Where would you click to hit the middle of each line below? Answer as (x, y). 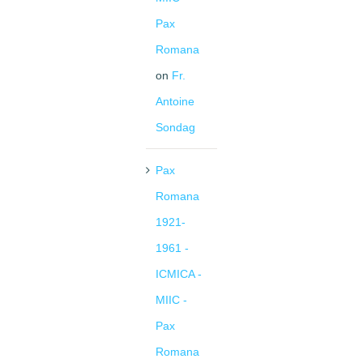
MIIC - (171, 300)
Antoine (175, 102)
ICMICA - (179, 274)
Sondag (175, 128)
